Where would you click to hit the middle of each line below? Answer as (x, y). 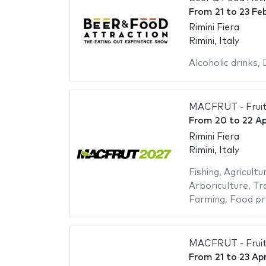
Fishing (204, 172)
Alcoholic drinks (223, 64)
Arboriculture (218, 186)
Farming (207, 199)
